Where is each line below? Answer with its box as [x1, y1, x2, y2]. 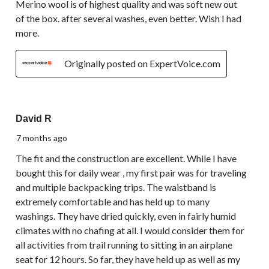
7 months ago [16, 133, 67, 144]
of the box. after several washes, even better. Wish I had [16, 13, 241, 25]
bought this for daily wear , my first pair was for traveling [16, 167, 247, 179]
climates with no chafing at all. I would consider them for [16, 225, 244, 237]
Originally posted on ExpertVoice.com [64, 58, 220, 70]
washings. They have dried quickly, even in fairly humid [16, 210, 236, 222]
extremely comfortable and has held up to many [16, 196, 210, 208]
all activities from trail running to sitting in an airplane [16, 239, 232, 251]
